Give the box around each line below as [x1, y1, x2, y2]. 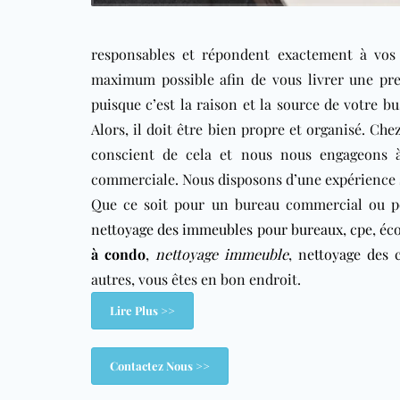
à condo [91, 245, 146, 263]
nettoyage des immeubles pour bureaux [91, 220, 343, 238]
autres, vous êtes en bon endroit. [91, 270, 301, 288]
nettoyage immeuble [155, 245, 289, 263]
